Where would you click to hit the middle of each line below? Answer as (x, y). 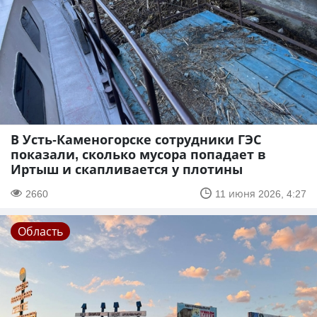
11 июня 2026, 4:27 (261, 193)
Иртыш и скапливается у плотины (127, 169)
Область (40, 231)
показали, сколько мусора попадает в (138, 154)
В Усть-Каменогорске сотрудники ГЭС (136, 139)
